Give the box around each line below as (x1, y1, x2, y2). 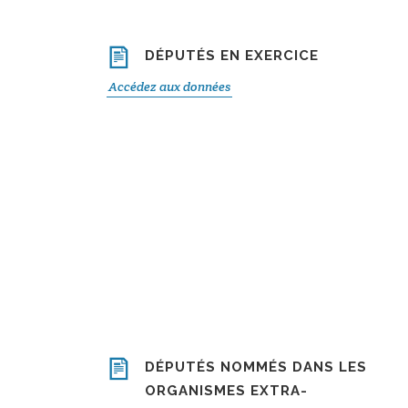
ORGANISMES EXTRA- (145, 382, 308, 399)
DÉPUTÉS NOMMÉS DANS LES (145, 359, 367, 375)
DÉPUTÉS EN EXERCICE (145, 47, 319, 64)
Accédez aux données (108, 78, 230, 95)
